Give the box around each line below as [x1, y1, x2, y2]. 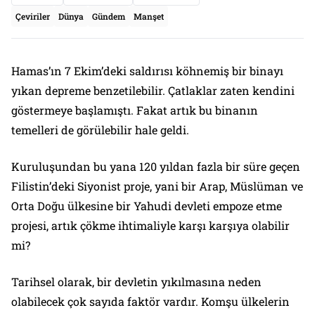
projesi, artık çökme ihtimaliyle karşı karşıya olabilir [11, 217, 290, 233]
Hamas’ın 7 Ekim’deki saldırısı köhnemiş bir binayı [11, 63, 283, 78]
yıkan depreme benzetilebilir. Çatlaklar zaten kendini [11, 82, 295, 98]
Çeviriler [15, 10, 50, 22]
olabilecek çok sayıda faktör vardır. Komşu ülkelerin [11, 293, 290, 309]
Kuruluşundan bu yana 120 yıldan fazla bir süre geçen [11, 158, 300, 174]
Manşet [134, 10, 164, 22]
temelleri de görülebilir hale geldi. [11, 122, 189, 137]
